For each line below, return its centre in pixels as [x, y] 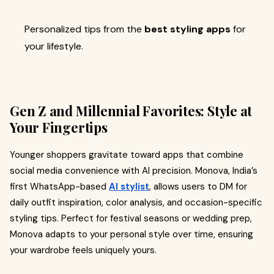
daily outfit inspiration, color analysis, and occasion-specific [136, 202]
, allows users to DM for [198, 187]
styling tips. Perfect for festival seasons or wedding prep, [131, 218]
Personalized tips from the [84, 29]
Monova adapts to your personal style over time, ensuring [131, 234]
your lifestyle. [54, 46]
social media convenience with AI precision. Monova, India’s [134, 171]
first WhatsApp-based [59, 187]
